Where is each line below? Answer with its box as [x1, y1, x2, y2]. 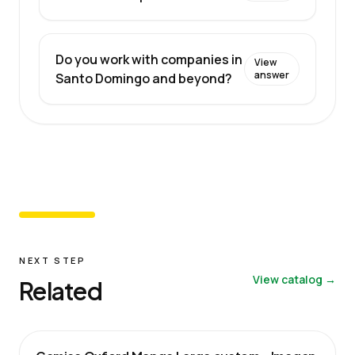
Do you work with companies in [55, 50, 242, 68]
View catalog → [253, 271, 336, 287]
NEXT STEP [19, 254, 86, 266]
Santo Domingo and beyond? [55, 69, 232, 87]
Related [19, 275, 102, 306]
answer [254, 67, 289, 82]
